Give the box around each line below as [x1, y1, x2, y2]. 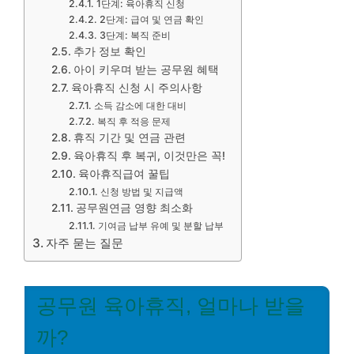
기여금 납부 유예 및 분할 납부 [97, 220, 224, 232]
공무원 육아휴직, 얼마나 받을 [36, 295, 305, 317]
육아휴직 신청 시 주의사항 [70, 81, 202, 94]
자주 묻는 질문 [46, 235, 124, 250]
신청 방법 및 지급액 [100, 186, 183, 198]
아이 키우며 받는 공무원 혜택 [73, 63, 219, 76]
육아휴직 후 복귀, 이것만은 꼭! [73, 149, 225, 162]
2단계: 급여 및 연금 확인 [99, 13, 204, 25]
